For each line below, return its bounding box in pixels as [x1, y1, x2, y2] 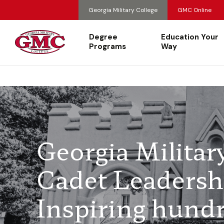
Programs [89, 41, 126, 51]
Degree [89, 32, 117, 42]
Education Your [161, 32, 219, 42]
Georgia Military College [88, 6, 157, 14]
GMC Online [177, 6, 211, 14]
